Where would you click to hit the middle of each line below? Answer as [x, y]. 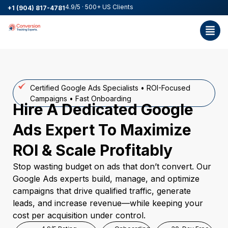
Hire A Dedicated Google [103, 109]
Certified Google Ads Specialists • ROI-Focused [110, 88]
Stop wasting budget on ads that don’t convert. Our [112, 166]
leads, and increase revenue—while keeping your [108, 203]
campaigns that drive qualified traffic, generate [102, 191]
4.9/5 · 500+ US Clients [99, 7]
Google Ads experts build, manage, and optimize [106, 179]
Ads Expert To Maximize [102, 130]
